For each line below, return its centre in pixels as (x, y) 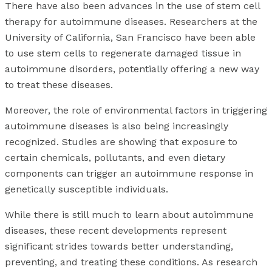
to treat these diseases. (59, 85)
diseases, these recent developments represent (116, 231)
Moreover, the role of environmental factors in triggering (136, 110)
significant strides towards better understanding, (119, 246)
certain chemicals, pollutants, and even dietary (115, 158)
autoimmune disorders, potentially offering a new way (132, 69)
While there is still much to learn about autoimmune (129, 215)
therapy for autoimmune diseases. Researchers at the (131, 22)
